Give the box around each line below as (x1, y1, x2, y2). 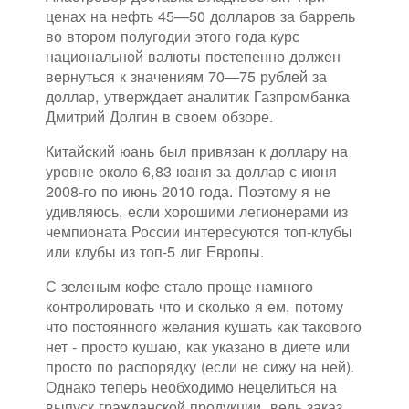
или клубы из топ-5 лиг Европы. (46, 240, 265, 263)
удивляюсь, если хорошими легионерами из (46, 200, 348, 223)
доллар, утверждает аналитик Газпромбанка (46, 85, 350, 108)
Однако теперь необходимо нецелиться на (46, 375, 337, 398)
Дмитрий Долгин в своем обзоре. (46, 105, 274, 128)
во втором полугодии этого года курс (46, 25, 299, 47)
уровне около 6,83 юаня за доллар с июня (46, 160, 337, 183)
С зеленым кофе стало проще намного (46, 275, 313, 298)
